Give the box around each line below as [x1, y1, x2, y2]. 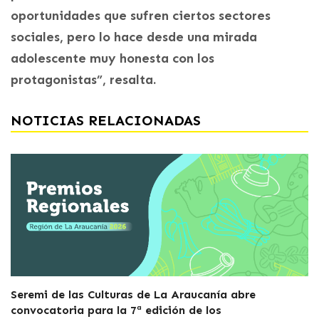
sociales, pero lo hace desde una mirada [11, 28, 257, 45]
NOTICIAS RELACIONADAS [11, 111, 201, 129]
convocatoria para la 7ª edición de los [11, 303, 221, 317]
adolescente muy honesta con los [11, 50, 214, 66]
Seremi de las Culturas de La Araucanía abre [11, 287, 256, 301]
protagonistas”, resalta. [11, 71, 156, 88]
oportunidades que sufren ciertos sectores [11, 7, 271, 23]
